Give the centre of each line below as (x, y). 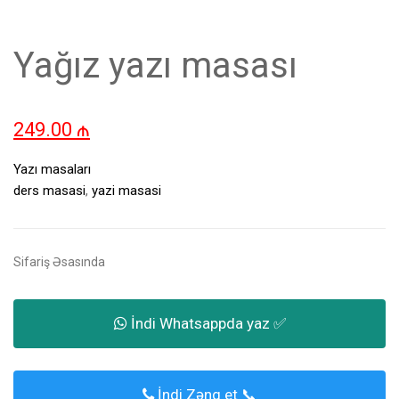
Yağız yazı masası (155, 66)
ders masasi (49, 191)
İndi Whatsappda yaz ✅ (206, 324)
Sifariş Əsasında (59, 262)
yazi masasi (126, 191)
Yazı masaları (52, 170)
